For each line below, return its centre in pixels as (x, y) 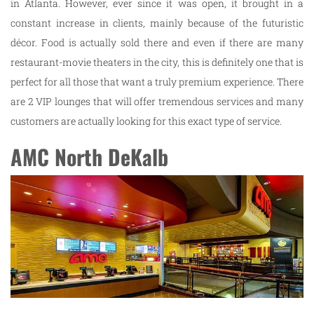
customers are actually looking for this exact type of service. (146, 121)
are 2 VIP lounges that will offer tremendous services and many (157, 101)
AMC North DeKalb (89, 156)
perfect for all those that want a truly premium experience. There (157, 81)
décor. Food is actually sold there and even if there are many (157, 42)
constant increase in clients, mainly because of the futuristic (157, 22)
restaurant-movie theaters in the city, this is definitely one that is (157, 62)
